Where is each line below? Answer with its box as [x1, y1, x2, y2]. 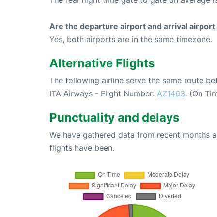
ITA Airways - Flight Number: [49, 89, 157, 98]
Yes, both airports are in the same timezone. [49, 34, 212, 44]
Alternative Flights [49, 56, 155, 70]
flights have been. [49, 143, 114, 153]
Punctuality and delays [49, 110, 179, 124]
